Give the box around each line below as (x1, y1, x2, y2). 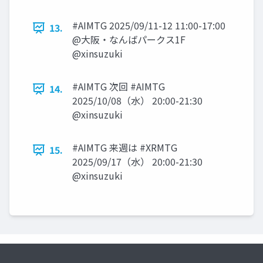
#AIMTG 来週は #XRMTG (72, 140, 177, 155)
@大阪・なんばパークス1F (72, 32, 186, 47)
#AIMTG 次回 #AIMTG (72, 79, 165, 94)
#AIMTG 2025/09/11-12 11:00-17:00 (72, 18, 225, 33)
